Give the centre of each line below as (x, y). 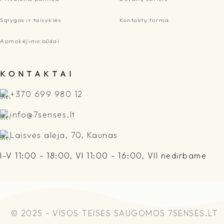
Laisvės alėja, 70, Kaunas (64, 135)
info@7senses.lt (43, 114)
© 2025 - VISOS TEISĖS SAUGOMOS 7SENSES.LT (114, 213)
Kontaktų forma (144, 20)
